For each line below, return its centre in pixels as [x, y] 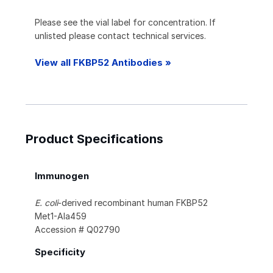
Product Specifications [94, 139]
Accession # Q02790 [77, 230]
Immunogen [62, 176]
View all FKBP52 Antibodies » [103, 63]
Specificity [60, 252]
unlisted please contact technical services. [120, 36]
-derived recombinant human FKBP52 [133, 203]
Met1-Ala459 [61, 216]
